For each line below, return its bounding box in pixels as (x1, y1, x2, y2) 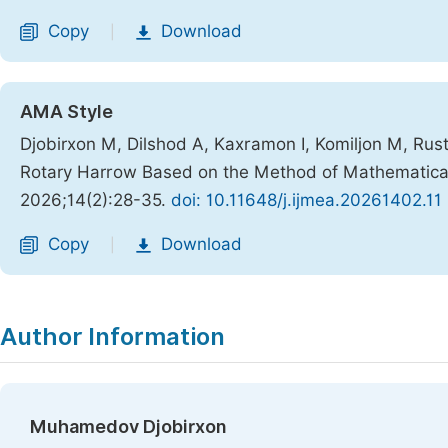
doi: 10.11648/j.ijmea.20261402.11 (171, 190, 442, 210)
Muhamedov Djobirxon (30, 416, 227, 437)
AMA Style (20, 101, 113, 122)
